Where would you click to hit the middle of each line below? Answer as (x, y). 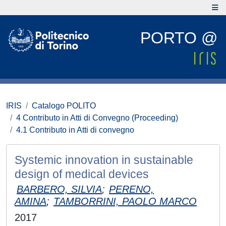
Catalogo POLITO (64, 106)
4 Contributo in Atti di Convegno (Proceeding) (97, 118)
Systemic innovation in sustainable (104, 160)
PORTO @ (179, 38)
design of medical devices (82, 174)
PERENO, (131, 189)
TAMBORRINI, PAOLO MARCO (125, 201)
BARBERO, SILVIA (59, 189)
